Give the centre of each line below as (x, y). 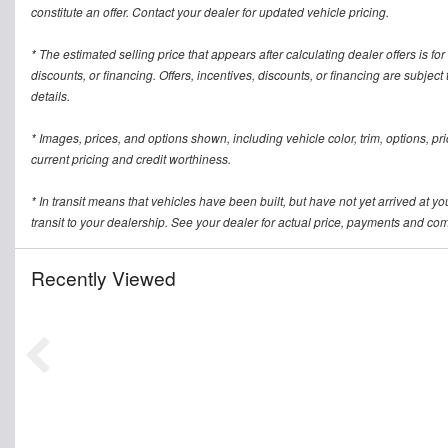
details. (50, 96)
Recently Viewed (103, 278)
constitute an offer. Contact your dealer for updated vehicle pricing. (210, 12)
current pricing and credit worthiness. (131, 159)
